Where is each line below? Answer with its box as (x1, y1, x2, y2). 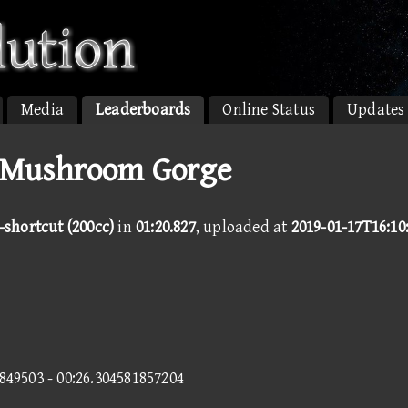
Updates (347, 100, 405, 119)
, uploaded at (195, 218, 291, 237)
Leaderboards (96, 100, 191, 119)
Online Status (222, 100, 316, 119)
